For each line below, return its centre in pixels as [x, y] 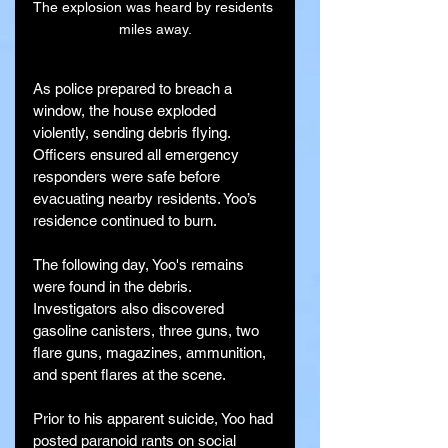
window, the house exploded [126, 111]
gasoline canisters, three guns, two [148, 331]
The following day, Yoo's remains [140, 265]
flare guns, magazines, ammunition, [151, 353]
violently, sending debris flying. [133, 133]
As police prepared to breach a [134, 89]
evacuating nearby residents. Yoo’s [147, 199]
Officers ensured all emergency [138, 155]
